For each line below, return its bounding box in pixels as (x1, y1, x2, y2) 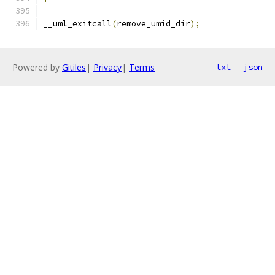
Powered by (12, 61, 62, 73)
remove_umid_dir (117, 18, 190, 29)
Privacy (93, 61, 122, 73)
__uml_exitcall (43, 18, 112, 29)
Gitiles (62, 61, 86, 73)
